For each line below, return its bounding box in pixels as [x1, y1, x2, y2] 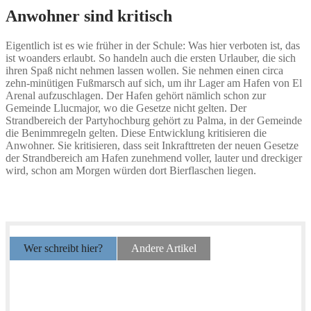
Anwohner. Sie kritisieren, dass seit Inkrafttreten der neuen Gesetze [6, 140, 299, 152]
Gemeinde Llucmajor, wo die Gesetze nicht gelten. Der [6, 102, 246, 115]
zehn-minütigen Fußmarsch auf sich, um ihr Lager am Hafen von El [6, 77, 302, 90]
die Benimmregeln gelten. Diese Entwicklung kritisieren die [6, 127, 267, 140]
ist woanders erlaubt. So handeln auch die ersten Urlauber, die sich [6, 52, 296, 65]
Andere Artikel [131, 242, 196, 255]
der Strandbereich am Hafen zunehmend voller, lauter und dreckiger [6, 152, 302, 165]
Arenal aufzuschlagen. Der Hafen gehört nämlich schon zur [6, 90, 266, 102]
